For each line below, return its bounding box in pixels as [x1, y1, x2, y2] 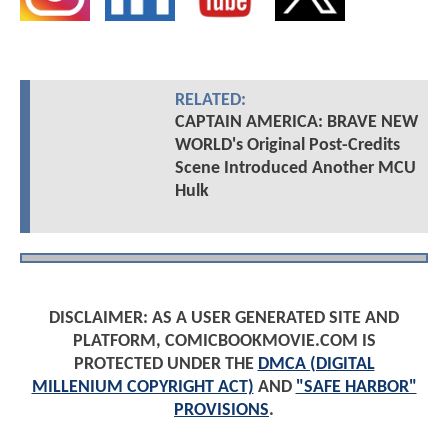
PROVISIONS [174, 401, 269, 420]
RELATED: [174, 92, 246, 110]
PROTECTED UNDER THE [73, 355, 258, 374]
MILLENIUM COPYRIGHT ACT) [31, 378, 254, 397]
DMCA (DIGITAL [257, 355, 375, 374]
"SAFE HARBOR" [295, 378, 417, 397]
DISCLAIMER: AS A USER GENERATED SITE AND [49, 309, 399, 328]
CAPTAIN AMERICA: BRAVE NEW [174, 113, 418, 133]
